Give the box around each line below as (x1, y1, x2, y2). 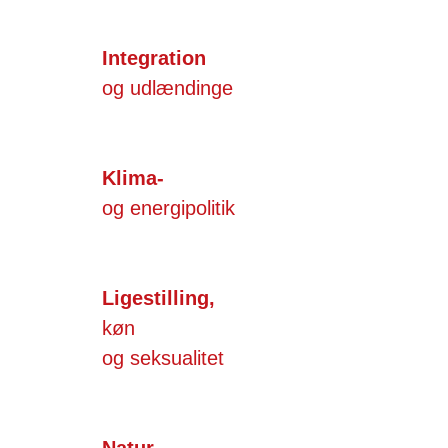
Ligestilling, (102, 286, 221, 309)
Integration (102, 46, 206, 69)
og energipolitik (102, 196, 235, 219)
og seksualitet (102, 346, 224, 369)
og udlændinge (102, 76, 233, 99)
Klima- (102, 166, 164, 189)
